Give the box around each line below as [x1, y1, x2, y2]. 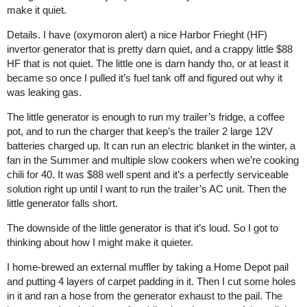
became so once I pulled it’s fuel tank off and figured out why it [7, 72, 282, 84]
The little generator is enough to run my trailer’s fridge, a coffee [7, 111, 284, 123]
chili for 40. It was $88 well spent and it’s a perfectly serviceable [7, 169, 288, 180]
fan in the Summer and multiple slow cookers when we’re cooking [7, 154, 299, 166]
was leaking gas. [7, 86, 82, 98]
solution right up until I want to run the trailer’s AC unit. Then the [7, 183, 286, 195]
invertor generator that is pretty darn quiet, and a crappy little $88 [7, 43, 293, 55]
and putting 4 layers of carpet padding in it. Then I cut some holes [7, 275, 296, 287]
